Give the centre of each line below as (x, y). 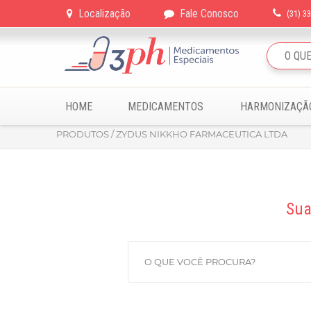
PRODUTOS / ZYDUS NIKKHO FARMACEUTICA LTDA (172, 134)
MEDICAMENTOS (166, 107)
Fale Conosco (210, 14)
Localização (104, 14)
